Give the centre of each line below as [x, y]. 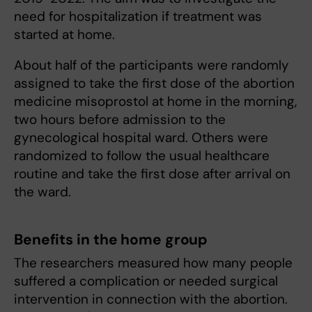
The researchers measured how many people [153, 263]
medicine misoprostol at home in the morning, [155, 101]
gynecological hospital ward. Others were [141, 138]
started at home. [64, 34]
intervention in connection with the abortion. [151, 299]
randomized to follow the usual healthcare [142, 156]
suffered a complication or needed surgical [146, 281]
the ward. [42, 192]
